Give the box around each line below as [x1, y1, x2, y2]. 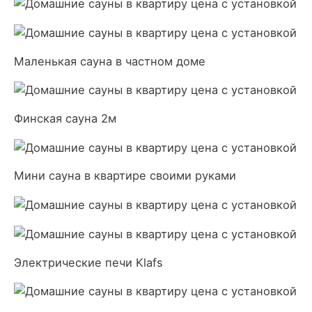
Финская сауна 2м [14, 111, 116, 125]
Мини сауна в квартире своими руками [14, 169, 236, 183]
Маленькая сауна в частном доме [14, 54, 205, 68]
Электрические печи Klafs [14, 255, 163, 270]
